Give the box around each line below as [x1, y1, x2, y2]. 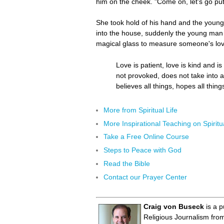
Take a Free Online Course [103, 132, 189, 141]
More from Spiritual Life [103, 105, 177, 114]
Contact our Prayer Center [103, 172, 187, 181]
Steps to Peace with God [103, 146, 181, 154]
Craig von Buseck [143, 202, 204, 211]
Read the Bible [103, 159, 150, 167]
